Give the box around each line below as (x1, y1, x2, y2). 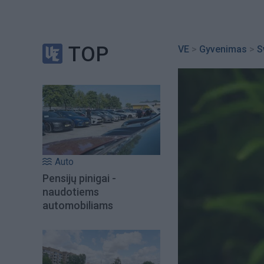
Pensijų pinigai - (42, 171, 116, 184)
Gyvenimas (199, 44, 247, 55)
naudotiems (42, 185, 99, 198)
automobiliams (42, 199, 113, 212)
